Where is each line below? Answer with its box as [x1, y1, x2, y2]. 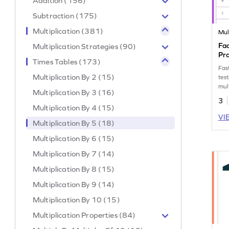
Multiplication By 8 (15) [33, 164, 115, 173]
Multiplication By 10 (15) [33, 195, 120, 204]
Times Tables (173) [33, 57, 101, 66]
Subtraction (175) [33, 11, 98, 20]
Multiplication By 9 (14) [33, 179, 115, 189]
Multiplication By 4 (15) [33, 103, 115, 112]
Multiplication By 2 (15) [33, 72, 115, 81]
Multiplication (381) [33, 26, 104, 35]
